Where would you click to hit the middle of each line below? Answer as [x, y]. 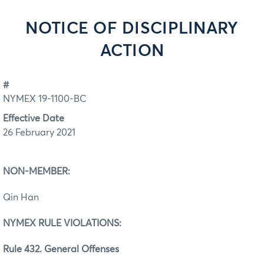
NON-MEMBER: [53, 171]
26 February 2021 [39, 132]
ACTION [132, 51]
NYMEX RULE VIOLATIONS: [83, 223]
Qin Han [21, 197]
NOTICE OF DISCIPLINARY [132, 29]
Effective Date [34, 118]
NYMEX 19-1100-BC [45, 99]
